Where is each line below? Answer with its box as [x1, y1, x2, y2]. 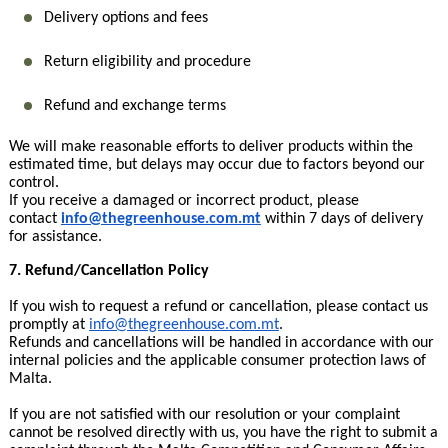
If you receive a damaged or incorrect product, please [8, 193, 359, 209]
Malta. [8, 371, 52, 387]
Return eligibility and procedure [43, 54, 251, 70]
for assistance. [8, 229, 102, 245]
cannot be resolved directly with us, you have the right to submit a [8, 425, 438, 441]
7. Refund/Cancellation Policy [8, 263, 209, 279]
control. [8, 175, 59, 191]
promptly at [8, 317, 89, 333]
